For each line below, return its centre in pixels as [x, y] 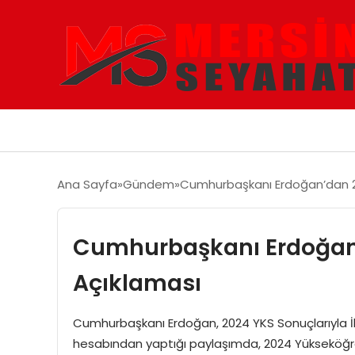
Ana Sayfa [87, 184]
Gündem [149, 184]
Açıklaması [137, 282]
